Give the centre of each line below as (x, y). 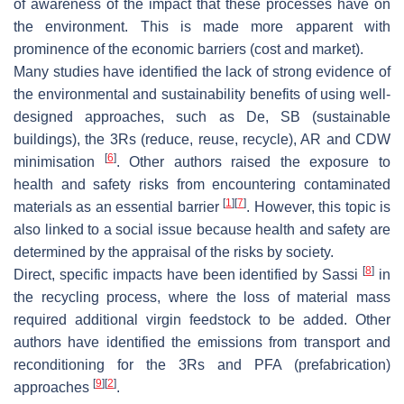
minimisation (59, 161)
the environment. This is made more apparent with (202, 26)
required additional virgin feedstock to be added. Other (202, 319)
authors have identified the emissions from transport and (202, 342)
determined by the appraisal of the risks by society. (174, 252)
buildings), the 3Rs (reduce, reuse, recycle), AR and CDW (202, 139)
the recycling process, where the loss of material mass (202, 297)
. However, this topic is (319, 207)
